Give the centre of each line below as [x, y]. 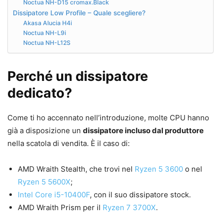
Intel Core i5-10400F [54, 195]
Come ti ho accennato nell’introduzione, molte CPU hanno [108, 118]
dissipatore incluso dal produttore [143, 131]
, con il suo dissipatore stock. [140, 195]
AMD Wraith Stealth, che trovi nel [76, 169]
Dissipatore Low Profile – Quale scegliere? [79, 13]
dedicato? [40, 93]
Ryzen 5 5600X [44, 182]
